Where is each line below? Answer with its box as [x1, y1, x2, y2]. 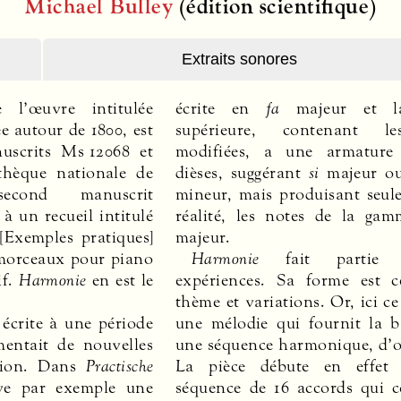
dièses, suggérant [175, 161, 309, 183]
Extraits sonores [181, 50, 297, 69]
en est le [86, 269, 154, 291]
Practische [85, 354, 154, 377]
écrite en [175, 97, 266, 119]
